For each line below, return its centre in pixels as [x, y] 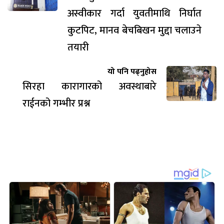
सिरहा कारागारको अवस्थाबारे [89, 86]
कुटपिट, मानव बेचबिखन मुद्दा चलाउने [134, 30]
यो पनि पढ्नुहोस [132, 71]
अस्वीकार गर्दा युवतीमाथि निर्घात [134, 13]
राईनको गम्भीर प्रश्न [56, 103]
